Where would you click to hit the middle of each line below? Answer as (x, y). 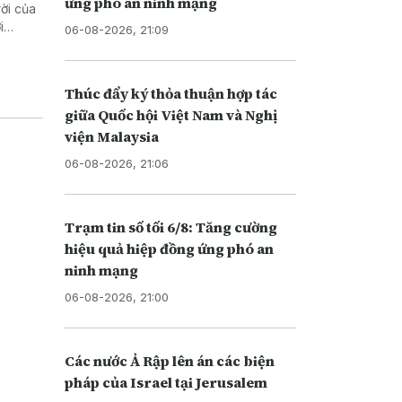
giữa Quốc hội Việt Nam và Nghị (170, 114)
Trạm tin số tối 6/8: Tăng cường (170, 227)
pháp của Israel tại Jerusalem (166, 382)
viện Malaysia (111, 136)
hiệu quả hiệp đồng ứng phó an (169, 248)
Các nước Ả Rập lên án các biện (169, 360)
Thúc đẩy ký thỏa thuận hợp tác (170, 93)
